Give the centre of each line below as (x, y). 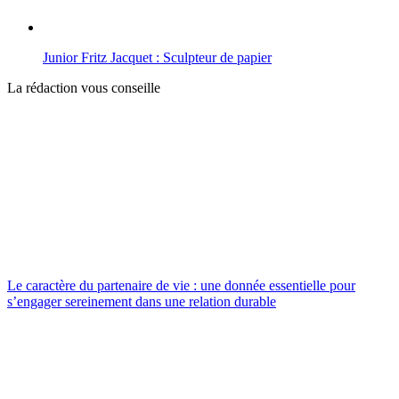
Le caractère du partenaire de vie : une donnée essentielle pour (181, 285)
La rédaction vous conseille (84, 87)
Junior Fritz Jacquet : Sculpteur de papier (157, 57)
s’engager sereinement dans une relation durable (142, 301)
